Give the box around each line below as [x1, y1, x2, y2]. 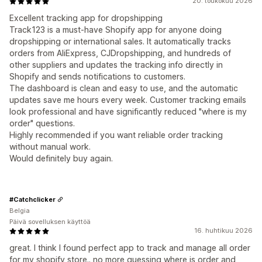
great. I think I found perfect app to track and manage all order [9, 243, 250, 253]
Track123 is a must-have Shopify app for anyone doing [9, 25, 222, 35]
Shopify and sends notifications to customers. [9, 71, 185, 81]
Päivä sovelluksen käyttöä [9, 218, 91, 226]
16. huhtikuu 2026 [194, 226, 253, 235]
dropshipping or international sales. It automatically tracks [9, 36, 231, 46]
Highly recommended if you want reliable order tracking [9, 130, 223, 140]
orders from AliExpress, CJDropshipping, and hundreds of [9, 48, 231, 58]
